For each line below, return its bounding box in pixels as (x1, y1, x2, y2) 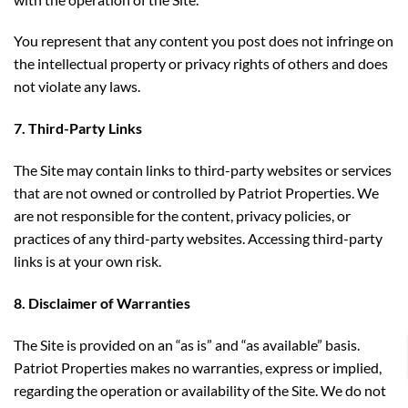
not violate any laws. (14, 77, 140, 96)
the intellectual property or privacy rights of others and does (14, 55, 388, 73)
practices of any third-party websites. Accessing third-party (14, 229, 382, 247)
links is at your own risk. (14, 251, 161, 270)
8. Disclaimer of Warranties (14, 293, 190, 311)
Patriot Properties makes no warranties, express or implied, (14, 358, 382, 376)
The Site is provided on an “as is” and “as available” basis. (14, 335, 360, 353)
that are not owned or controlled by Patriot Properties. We (14, 183, 379, 201)
